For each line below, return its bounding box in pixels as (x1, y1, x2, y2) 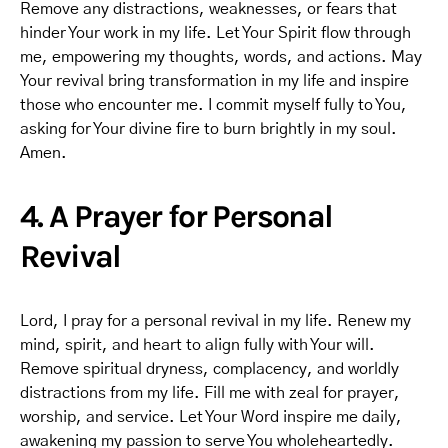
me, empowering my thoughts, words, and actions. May (20, 49, 422, 65)
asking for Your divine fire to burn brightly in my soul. (20, 121, 397, 137)
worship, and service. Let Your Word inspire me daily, (20, 409, 402, 425)
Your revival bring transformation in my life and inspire (20, 73, 409, 89)
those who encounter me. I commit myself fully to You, (20, 97, 407, 113)
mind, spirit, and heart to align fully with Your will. (20, 337, 375, 353)
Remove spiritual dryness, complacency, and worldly (20, 361, 399, 377)
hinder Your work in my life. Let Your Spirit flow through (20, 25, 411, 41)
